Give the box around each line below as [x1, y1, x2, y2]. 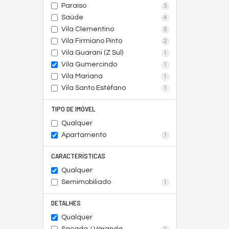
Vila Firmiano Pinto [61, 37, 122, 44]
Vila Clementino [61, 26, 114, 33]
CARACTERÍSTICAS [51, 151, 105, 160]
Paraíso [61, 2, 86, 9]
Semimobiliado [61, 178, 111, 186]
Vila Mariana [61, 73, 103, 80]
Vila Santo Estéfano [61, 84, 126, 91]
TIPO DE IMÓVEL [51, 104, 96, 113]
